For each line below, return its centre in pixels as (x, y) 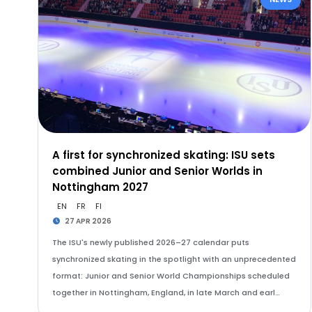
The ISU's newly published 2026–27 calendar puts (150, 242)
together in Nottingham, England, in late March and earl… (166, 292)
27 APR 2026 (88, 221)
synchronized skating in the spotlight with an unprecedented (174, 259)
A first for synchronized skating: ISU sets (163, 155)
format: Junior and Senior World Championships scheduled (171, 276)
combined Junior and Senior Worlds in (157, 171)
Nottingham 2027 (100, 187)
